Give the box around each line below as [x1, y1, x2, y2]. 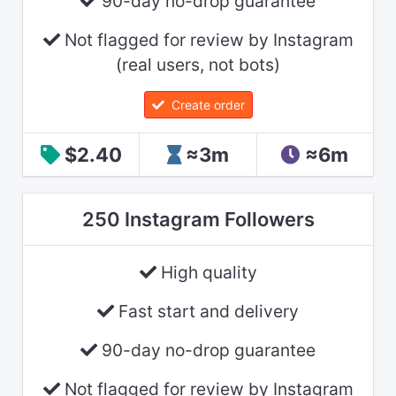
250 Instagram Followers [81, 208, 315, 232]
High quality [156, 262, 257, 284]
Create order [164, 97, 245, 113]
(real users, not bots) [116, 54, 280, 75]
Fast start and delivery [114, 301, 299, 323]
